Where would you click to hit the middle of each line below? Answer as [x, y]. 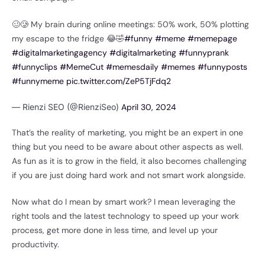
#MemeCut [82, 67]
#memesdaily [132, 67]
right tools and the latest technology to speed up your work [125, 216]
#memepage [212, 39]
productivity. [37, 245]
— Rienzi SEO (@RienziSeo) [67, 107]
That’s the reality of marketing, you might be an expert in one [127, 133]
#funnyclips [35, 67]
